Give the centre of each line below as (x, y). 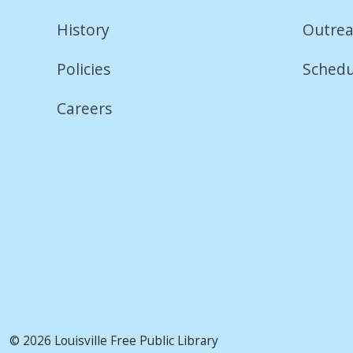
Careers (84, 109)
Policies (84, 69)
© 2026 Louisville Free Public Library (114, 341)
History (83, 29)
